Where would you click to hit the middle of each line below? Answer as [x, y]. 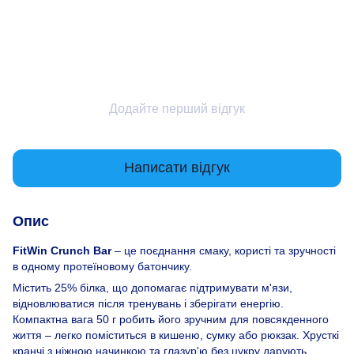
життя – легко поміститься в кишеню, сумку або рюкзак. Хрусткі [176, 335]
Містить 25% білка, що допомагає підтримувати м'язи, [153, 287]
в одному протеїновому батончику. [102, 266]
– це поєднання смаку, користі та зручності [224, 250]
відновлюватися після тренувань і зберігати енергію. [148, 303]
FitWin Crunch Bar [62, 250]
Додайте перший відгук [177, 108]
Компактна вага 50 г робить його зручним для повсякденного [171, 319]
